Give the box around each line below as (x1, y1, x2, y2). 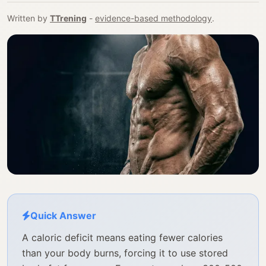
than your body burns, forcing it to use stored (22, 247, 228, 259)
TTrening (50, 13, 87, 23)
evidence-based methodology (95, 13, 212, 23)
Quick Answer (30, 210, 96, 222)
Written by (7, 13, 50, 23)
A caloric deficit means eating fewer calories (22, 232, 223, 244)
